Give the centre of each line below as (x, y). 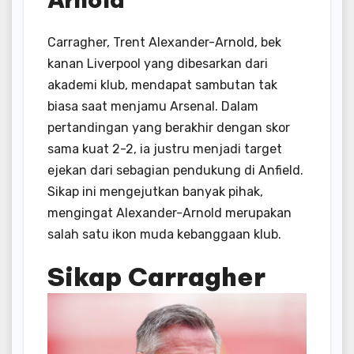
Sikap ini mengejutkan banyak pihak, (155, 192)
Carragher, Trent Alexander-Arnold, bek (164, 43)
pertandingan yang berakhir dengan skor (169, 128)
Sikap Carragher (156, 277)
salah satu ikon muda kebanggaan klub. (164, 235)
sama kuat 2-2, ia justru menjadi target (165, 149)
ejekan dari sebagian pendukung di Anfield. (175, 171)
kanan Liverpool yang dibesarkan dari (158, 64)
